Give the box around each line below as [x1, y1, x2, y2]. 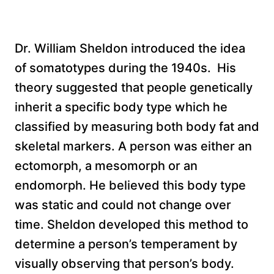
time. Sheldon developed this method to [15, 217, 248, 232]
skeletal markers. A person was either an [15, 138, 252, 154]
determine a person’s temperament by [15, 236, 237, 251]
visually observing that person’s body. [15, 256, 234, 271]
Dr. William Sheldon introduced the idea [15, 40, 245, 56]
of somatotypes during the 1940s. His [15, 60, 236, 75]
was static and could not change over [15, 197, 231, 212]
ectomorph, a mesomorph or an [15, 158, 198, 173]
